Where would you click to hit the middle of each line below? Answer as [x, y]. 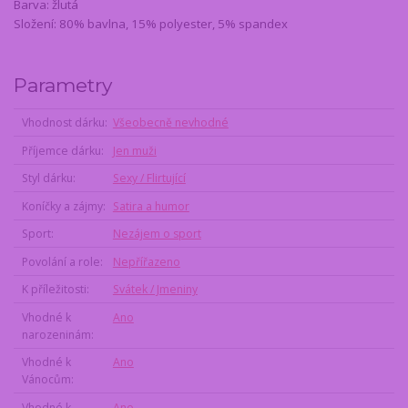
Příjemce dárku [61, 150]
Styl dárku [47, 178]
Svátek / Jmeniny [155, 290]
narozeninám [56, 334]
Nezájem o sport [157, 234]
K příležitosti [54, 290]
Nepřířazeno [146, 261]
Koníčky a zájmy [62, 206]
